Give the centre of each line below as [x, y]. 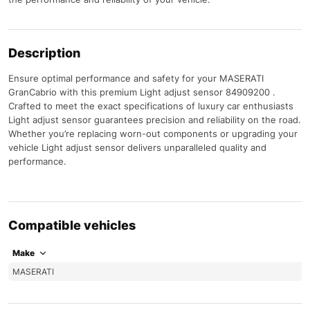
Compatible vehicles [72, 225]
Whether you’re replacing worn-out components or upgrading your [153, 134]
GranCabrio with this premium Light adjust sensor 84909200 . [142, 92]
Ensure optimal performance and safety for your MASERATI [136, 78]
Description [44, 53]
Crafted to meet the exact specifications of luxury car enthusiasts [151, 106]
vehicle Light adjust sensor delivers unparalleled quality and [137, 147]
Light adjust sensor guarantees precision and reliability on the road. [155, 120]
